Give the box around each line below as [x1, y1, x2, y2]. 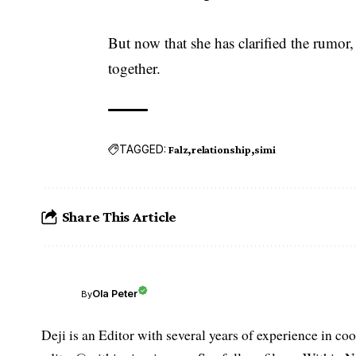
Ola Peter [92, 288, 137, 300]
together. [108, 57, 161, 78]
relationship [191, 142, 252, 156]
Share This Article [61, 208, 177, 226]
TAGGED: [119, 142, 167, 157]
